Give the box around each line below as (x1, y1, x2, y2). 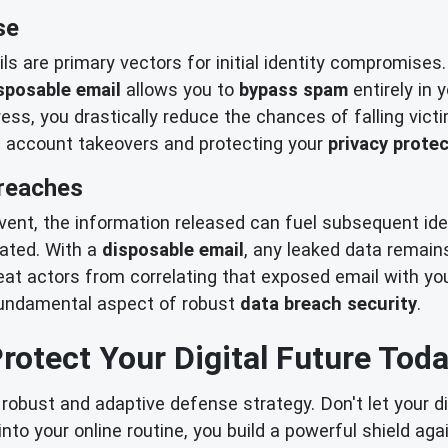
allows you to (121, 79, 239, 101)
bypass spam (239, 79, 348, 101)
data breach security (240, 292, 417, 314)
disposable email (102, 238, 244, 260)
